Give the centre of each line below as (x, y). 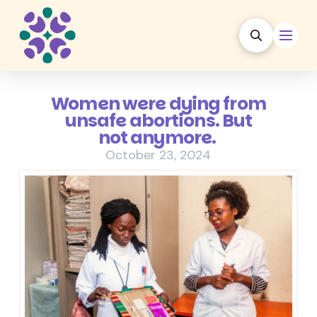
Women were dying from (158, 104)
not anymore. (158, 138)
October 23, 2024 (158, 155)
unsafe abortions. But (158, 121)
